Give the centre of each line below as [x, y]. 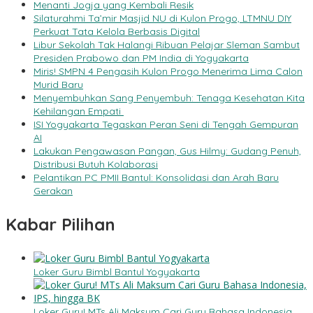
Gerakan [53, 191]
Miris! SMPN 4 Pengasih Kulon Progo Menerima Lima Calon [168, 72]
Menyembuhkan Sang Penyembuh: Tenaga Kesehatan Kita [169, 98]
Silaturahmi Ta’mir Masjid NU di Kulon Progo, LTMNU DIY [162, 19]
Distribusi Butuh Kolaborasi [96, 165]
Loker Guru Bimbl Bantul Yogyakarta [117, 272]
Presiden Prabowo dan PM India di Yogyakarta [141, 58]
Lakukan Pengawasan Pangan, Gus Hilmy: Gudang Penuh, [167, 151]
